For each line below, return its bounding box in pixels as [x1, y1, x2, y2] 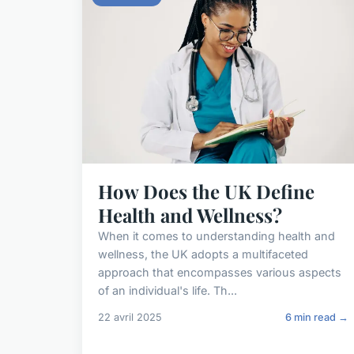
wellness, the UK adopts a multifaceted [98, 247, 308, 262]
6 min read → [285, 311, 349, 324]
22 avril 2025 [98, 311, 162, 324]
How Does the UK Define [98, 179, 314, 205]
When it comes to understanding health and [98, 229, 335, 243]
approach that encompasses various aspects [98, 265, 341, 280]
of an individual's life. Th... [98, 284, 237, 298]
